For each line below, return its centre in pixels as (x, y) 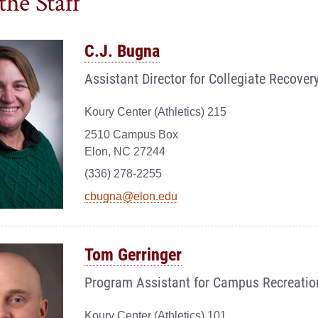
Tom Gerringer (133, 254)
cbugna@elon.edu (131, 196)
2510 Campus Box (131, 134)
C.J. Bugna (122, 51)
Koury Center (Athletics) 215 (155, 112)
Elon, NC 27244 (125, 151)
